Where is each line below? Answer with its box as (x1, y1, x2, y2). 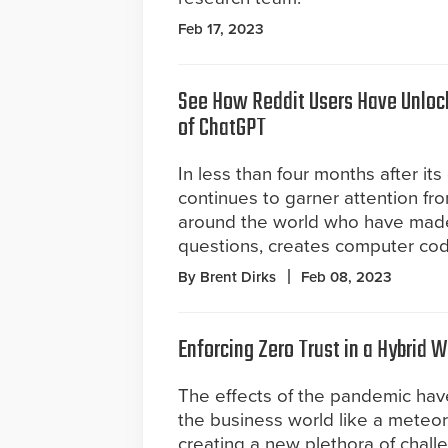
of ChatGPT (178, 109, 266, 149)
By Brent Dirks (178, 268, 276, 287)
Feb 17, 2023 (178, 20, 264, 39)
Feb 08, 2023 (301, 268, 392, 287)
